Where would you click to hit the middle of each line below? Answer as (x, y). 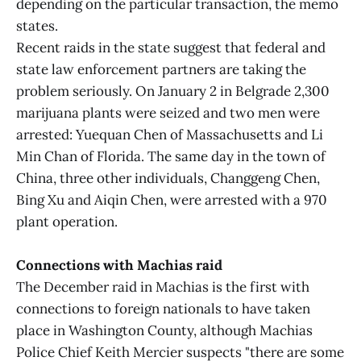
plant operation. (67, 222)
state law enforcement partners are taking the (161, 69)
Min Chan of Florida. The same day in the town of (171, 156)
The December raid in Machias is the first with (163, 287)
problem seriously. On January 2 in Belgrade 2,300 (173, 91)
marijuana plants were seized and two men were (168, 113)
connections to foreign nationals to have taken (163, 309)
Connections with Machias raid (119, 266)
